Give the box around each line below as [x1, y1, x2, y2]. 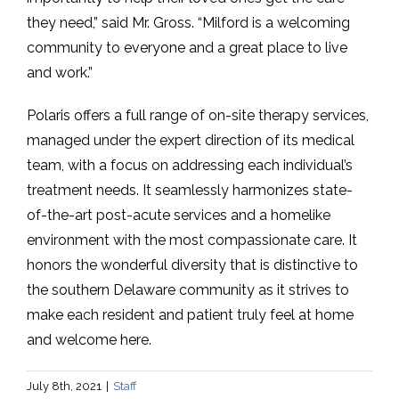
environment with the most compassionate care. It [27, 232, 357, 249]
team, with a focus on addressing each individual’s [27, 157, 353, 175]
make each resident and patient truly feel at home [27, 306, 354, 324]
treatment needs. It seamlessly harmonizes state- [27, 182, 353, 199]
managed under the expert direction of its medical [27, 132, 354, 150]
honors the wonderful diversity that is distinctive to [27, 256, 358, 274]
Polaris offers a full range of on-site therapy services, [27, 107, 369, 125]
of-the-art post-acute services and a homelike [27, 207, 330, 224]
